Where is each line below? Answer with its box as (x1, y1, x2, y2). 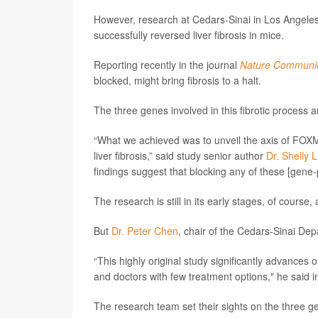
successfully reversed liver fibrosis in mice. (94, 27, 284, 42)
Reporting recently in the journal (94, 57, 240, 72)
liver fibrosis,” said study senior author (94, 148, 266, 163)
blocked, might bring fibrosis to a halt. (94, 72, 261, 87)
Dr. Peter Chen (111, 223, 178, 238)
